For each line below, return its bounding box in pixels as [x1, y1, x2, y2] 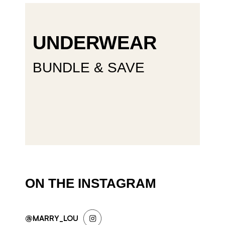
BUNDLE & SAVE [33, 60, 145, 76]
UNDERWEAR [33, 32, 157, 54]
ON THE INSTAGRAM [25, 176, 156, 191]
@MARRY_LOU [25, 213, 78, 223]
